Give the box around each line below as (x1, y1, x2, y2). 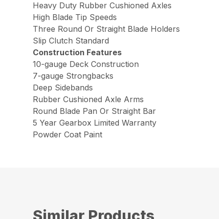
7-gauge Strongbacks (33, 71, 114, 81)
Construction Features (33, 47, 122, 58)
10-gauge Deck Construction (33, 59, 139, 69)
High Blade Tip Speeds (33, 12, 117, 22)
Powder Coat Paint (33, 130, 103, 140)
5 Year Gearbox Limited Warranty (33, 118, 157, 128)
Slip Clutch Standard (33, 36, 109, 46)
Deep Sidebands (33, 83, 93, 93)
